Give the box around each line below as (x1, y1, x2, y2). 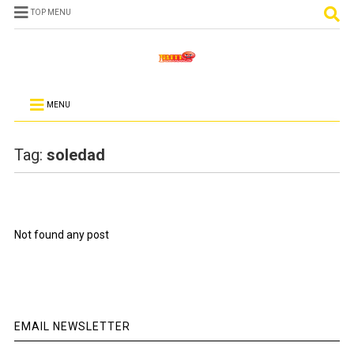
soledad (46, 145, 105, 164)
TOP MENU (30, 8, 71, 17)
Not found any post (13, 228, 109, 241)
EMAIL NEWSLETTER (13, 320, 130, 333)
